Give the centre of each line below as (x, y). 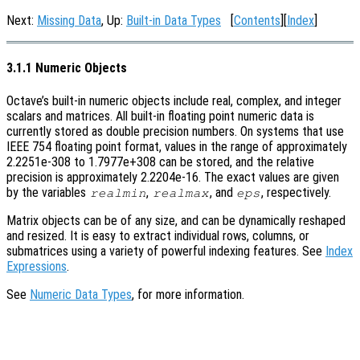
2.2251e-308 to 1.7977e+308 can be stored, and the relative (160, 162)
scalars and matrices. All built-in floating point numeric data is (160, 116)
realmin (118, 192)
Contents (257, 20)
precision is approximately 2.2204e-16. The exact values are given (173, 177)
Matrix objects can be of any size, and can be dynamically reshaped (176, 220)
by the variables (48, 192)
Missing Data (69, 20)
